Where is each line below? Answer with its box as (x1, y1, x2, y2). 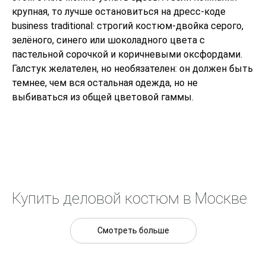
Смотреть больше (97, 225, 169, 235)
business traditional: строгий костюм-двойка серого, (12, 20, 243, 31)
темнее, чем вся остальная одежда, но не (12, 77, 198, 88)
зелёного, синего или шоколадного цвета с (12, 34, 205, 46)
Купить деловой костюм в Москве (12, 189, 247, 207)
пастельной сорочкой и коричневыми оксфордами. (12, 48, 242, 60)
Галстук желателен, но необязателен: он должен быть (12, 62, 253, 74)
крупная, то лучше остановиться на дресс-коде (12, 5, 226, 17)
